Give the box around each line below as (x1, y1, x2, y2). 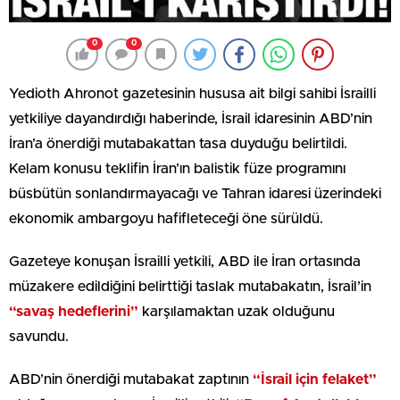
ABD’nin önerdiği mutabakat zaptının (9, 371, 253, 387)
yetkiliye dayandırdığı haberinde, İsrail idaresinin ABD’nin (9, 111, 372, 126)
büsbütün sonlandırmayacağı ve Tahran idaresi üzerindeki (9, 186, 381, 201)
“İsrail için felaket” (253, 371, 377, 387)
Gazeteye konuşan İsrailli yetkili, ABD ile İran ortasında (9, 254, 361, 269)
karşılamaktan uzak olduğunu (138, 304, 335, 319)
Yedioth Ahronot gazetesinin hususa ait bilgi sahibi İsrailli (9, 86, 376, 101)
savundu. (9, 329, 69, 344)
